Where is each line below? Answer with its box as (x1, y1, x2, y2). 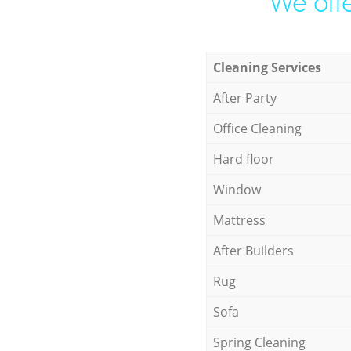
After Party (212, 89, 277, 107)
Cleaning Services (212, 58, 321, 76)
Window (212, 180, 261, 198)
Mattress (212, 211, 266, 229)
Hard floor (212, 150, 274, 168)
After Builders (212, 241, 294, 259)
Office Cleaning (212, 119, 302, 137)
